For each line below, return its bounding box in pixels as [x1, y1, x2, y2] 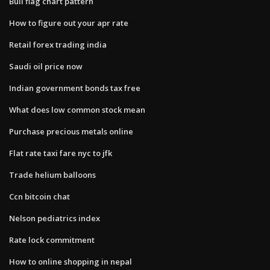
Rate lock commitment [9, 234, 95, 245]
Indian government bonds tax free [9, 82, 140, 93]
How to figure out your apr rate [9, 17, 128, 28]
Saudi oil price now [9, 60, 83, 72]
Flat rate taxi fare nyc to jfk [9, 147, 112, 159]
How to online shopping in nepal [9, 256, 132, 267]
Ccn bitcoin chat [9, 190, 70, 202]
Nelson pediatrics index [9, 212, 100, 224]
